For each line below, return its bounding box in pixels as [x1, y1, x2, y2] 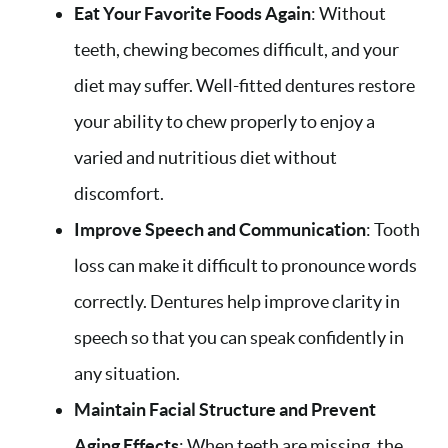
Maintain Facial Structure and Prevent [74, 399, 376, 421]
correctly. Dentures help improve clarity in [74, 291, 400, 313]
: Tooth [366, 219, 420, 241]
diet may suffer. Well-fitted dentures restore [74, 75, 415, 97]
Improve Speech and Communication [74, 219, 366, 241]
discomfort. [74, 183, 164, 205]
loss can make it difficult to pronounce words [74, 255, 417, 277]
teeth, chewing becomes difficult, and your [74, 39, 399, 61]
